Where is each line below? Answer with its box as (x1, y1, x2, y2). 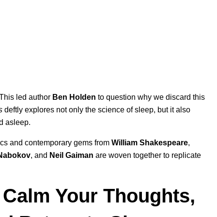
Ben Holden (52, 93, 96, 101)
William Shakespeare (111, 139, 188, 147)
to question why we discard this (96, 93, 205, 101)
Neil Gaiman (49, 151, 93, 159)
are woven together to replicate (93, 151, 201, 159)
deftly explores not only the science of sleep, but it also (2, 106, 190, 114)
